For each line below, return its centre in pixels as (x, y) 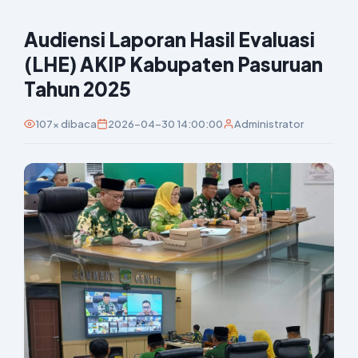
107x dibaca (66, 124)
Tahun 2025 (78, 89)
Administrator (269, 124)
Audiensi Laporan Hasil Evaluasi (169, 39)
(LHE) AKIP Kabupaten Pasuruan (173, 64)
